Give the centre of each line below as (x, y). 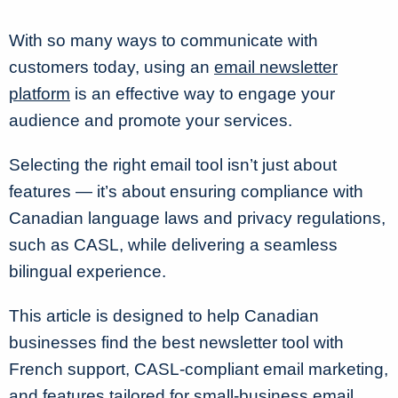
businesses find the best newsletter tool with (176, 342)
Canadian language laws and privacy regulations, (197, 218)
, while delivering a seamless (228, 245)
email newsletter (276, 67)
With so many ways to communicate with (163, 40)
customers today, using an (111, 67)
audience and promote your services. (151, 120)
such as (41, 245)
